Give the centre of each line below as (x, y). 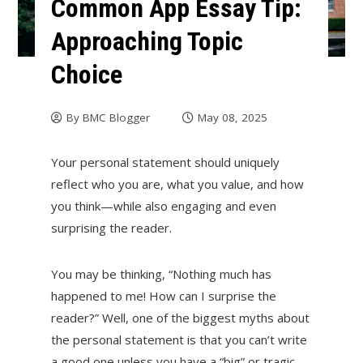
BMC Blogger (116, 118)
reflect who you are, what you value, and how (177, 184)
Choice (86, 75)
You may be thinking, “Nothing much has (161, 274)
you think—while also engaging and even (163, 206)
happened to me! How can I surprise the (163, 296)
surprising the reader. (111, 228)
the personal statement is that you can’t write (179, 340)
